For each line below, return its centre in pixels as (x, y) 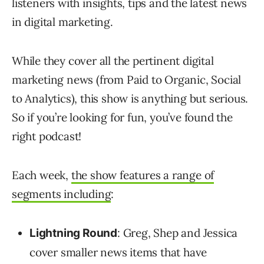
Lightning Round (73, 233)
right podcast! (47, 136)
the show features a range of (143, 175)
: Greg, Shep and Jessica (178, 233)
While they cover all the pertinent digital (113, 61)
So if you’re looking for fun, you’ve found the (122, 118)
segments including (62, 194)
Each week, (42, 175)
